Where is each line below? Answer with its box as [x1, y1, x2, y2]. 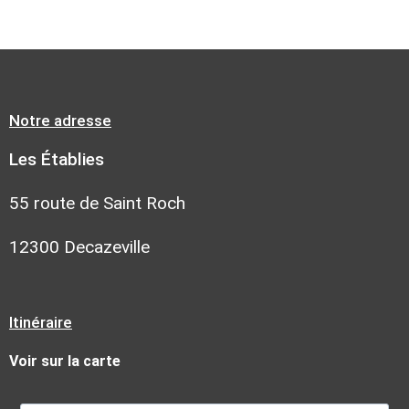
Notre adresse [9, 110, 111, 130]
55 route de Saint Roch [9, 192, 185, 214]
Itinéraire [9, 312, 72, 331]
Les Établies [9, 148, 104, 170]
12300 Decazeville [9, 236, 150, 257]
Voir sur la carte [9, 351, 121, 370]
